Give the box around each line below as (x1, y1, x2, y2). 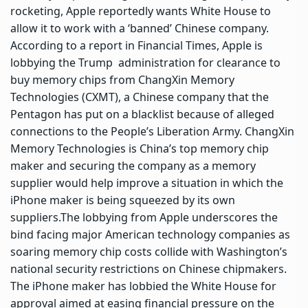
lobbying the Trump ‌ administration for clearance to (10, 54, 280, 70)
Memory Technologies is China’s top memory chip (10, 140, 269, 156)
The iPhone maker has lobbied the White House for (10, 278, 276, 294)
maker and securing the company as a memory (10, 157, 256, 173)
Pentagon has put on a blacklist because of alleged (10, 106, 274, 122)
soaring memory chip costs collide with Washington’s (10, 243, 287, 259)
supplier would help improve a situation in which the (10, 175, 283, 190)
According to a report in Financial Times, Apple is (10, 37, 263, 53)
